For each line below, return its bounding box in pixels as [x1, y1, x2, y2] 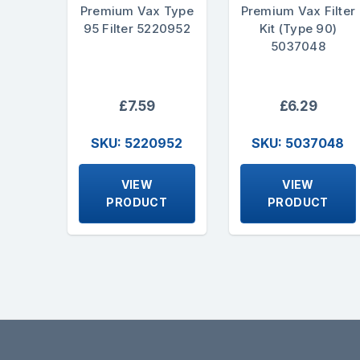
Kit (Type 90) [259, 21, 337, 37]
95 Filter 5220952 [83, 21, 190, 37]
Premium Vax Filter [240, 3, 356, 19]
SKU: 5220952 [91, 134, 183, 151]
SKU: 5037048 [252, 134, 345, 151]
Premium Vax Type [80, 3, 194, 19]
